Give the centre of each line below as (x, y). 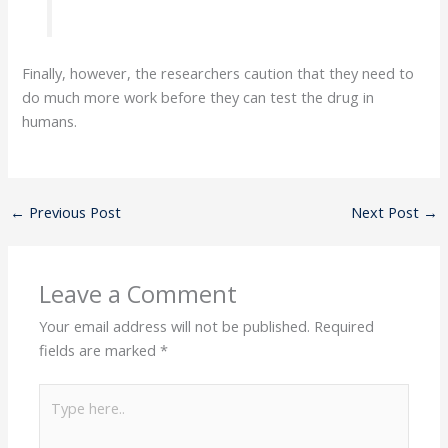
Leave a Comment (138, 293)
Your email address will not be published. (175, 325)
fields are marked (100, 349)
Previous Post (72, 211)
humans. (50, 120)
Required (344, 325)
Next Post (387, 211)
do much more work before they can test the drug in (198, 96)
